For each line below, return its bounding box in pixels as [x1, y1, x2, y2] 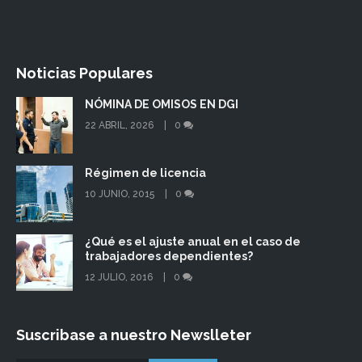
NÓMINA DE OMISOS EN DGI [85, 97, 238, 111]
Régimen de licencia [85, 166, 206, 179]
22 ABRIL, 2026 [85, 119, 156, 131]
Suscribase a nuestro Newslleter [16, 326, 251, 343]
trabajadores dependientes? [85, 249, 253, 263]
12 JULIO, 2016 [85, 271, 155, 283]
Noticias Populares [16, 64, 153, 82]
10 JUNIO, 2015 [85, 187, 157, 200]
